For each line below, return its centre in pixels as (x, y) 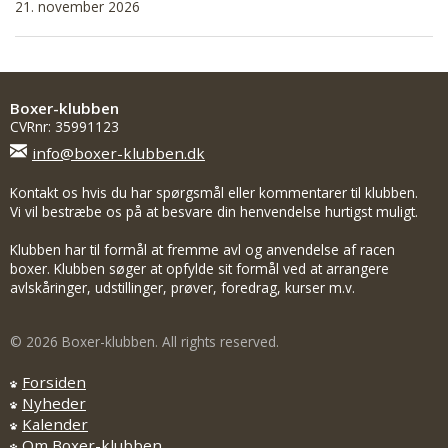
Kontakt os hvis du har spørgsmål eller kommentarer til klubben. (214, 192)
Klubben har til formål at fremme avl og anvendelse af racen (202, 249)
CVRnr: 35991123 (64, 126)
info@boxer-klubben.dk (118, 152)
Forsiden (54, 382)
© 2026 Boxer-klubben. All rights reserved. (144, 342)
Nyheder (54, 403)
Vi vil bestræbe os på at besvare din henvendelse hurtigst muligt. (214, 211)
